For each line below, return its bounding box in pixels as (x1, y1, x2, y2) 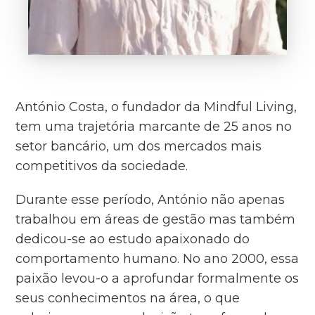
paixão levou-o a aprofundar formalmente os (15, 270, 300, 286)
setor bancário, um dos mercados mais (15, 138, 262, 154)
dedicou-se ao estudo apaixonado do (15, 231, 250, 247)
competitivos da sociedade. (15, 157, 188, 174)
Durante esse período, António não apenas (15, 191, 285, 207)
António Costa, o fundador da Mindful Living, (15, 98, 297, 115)
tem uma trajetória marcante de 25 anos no (15, 118, 292, 134)
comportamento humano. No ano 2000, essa (15, 250, 300, 266)
